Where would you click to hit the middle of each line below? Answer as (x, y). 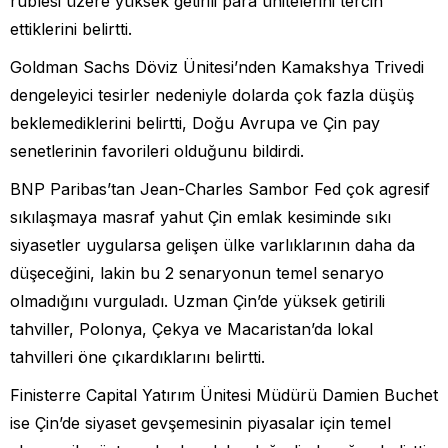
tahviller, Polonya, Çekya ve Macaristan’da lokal (191, 328)
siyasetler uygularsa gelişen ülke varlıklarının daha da (212, 244)
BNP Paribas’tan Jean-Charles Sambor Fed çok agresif (220, 188)
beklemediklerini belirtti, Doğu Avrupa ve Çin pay (195, 122)
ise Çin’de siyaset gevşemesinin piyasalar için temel (200, 422)
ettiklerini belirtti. (71, 28)
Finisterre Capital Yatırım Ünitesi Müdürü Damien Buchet (224, 394)
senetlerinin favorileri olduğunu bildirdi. (157, 150)
